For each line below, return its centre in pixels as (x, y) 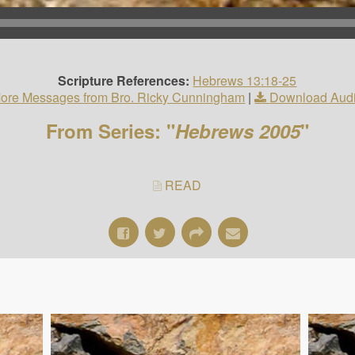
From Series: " (110, 130)
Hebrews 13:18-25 (245, 80)
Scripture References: (124, 80)
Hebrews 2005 (237, 130)
